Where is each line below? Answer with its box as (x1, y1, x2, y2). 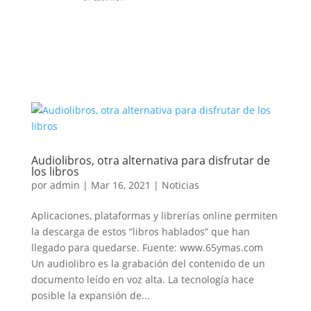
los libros (31, 164, 79, 179)
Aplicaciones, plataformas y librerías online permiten (31, 209, 278, 222)
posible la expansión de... (31, 289, 150, 302)
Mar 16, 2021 (90, 178, 151, 192)
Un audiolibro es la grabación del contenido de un (31, 257, 265, 270)
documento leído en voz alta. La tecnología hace (31, 273, 254, 286)
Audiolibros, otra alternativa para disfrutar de (31, 153, 270, 168)
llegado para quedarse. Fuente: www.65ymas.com (31, 241, 263, 254)
